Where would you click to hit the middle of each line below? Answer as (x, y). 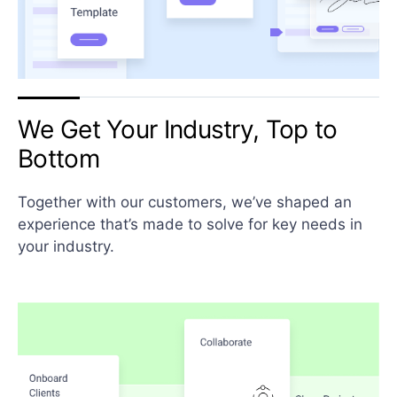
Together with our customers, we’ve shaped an (185, 202)
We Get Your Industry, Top (166, 130)
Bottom (58, 159)
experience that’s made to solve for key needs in (190, 225)
